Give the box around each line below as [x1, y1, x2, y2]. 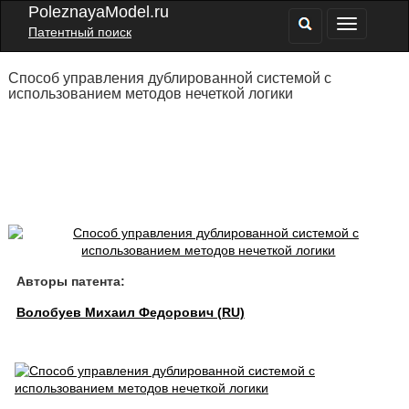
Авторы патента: [16, 274, 125, 288]
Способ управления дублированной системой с [7, 70, 331, 86]
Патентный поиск [28, 25, 131, 39]
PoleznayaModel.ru [28, 3, 169, 21]
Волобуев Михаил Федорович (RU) [16, 305, 245, 320]
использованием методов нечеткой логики [7, 86, 293, 101]
